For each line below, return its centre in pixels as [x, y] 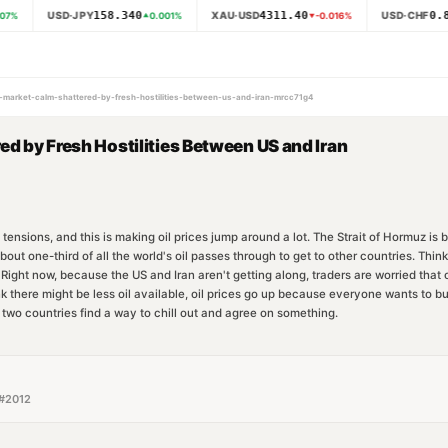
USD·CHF [402, 15]
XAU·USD [232, 15]
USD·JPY [67, 15]
